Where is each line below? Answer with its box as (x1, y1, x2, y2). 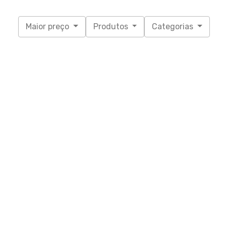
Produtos (93, 22, 130, 32)
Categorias (152, 22, 196, 32)
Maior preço (25, 22, 71, 32)
